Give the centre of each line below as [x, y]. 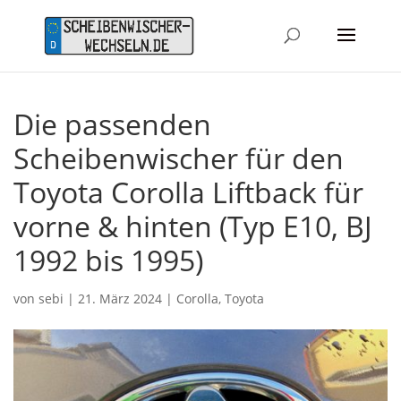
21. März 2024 [120, 298]
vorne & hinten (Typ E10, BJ [193, 226]
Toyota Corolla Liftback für [188, 192]
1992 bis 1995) [108, 260]
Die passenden [112, 124]
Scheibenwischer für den [179, 158]
